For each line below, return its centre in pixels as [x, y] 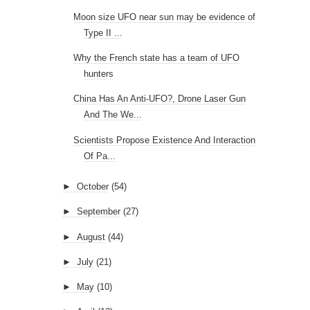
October [92, 186]
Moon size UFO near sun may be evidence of [165, 17]
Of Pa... [100, 156]
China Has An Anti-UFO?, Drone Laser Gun [160, 99]
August [91, 237]
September [98, 212]
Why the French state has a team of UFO [157, 58]
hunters [99, 74]
